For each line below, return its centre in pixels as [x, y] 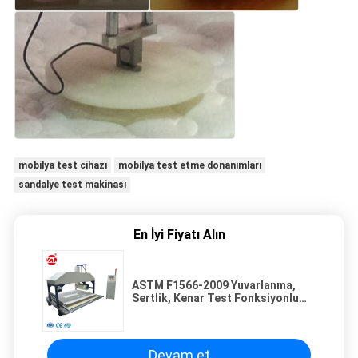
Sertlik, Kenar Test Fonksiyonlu [215, 298]
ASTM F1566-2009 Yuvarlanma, [214, 286]
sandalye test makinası [72, 185]
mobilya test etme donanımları [189, 166]
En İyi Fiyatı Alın [179, 235]
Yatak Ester [163, 311]
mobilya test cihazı [62, 166]
